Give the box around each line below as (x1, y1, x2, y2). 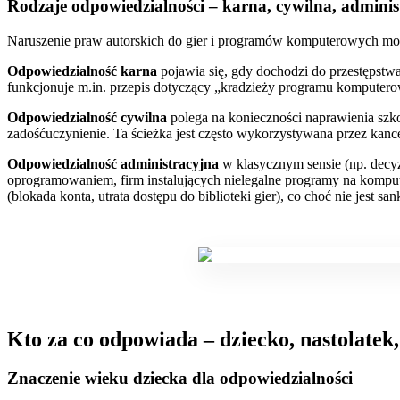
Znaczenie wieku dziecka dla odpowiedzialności (7, 369, 353, 388)
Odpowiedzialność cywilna (7, 109, 167, 125)
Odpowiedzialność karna (7, 62, 157, 79)
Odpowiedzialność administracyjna (7, 155, 219, 171)
